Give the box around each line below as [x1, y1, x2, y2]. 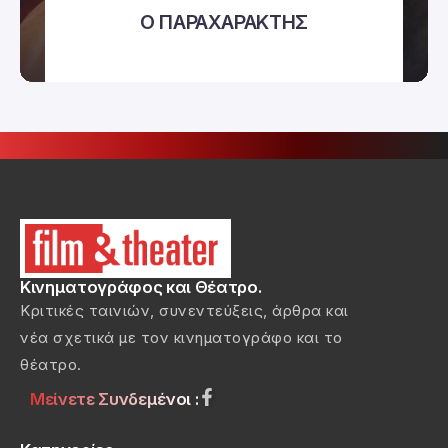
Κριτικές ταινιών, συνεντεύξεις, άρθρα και [20, 301, 349, 320]
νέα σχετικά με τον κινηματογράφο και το [20, 328, 343, 347]
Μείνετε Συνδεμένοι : [30, 389, 199, 409]
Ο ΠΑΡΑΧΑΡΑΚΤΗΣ [140, 9, 308, 34]
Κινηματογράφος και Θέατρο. [20, 277, 262, 297]
